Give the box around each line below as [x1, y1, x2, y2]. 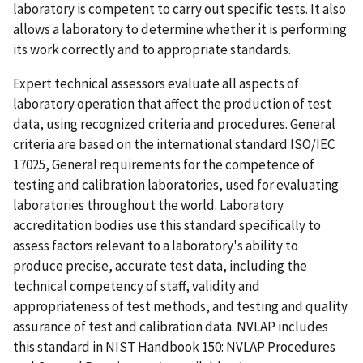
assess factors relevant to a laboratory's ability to [13, 237, 298, 255]
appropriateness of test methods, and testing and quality [13, 297, 348, 316]
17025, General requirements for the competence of [13, 156, 314, 174]
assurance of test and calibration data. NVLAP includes [13, 318, 328, 336]
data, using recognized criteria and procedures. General [13, 115, 335, 134]
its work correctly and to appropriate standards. [13, 41, 291, 59]
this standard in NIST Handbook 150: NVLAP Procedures [13, 338, 335, 357]
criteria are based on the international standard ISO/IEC [13, 135, 335, 154]
